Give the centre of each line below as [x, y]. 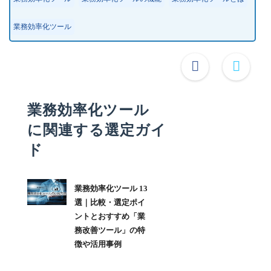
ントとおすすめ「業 [109, 216]
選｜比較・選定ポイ [109, 202]
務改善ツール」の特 [109, 230]
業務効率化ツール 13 [111, 188]
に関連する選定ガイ [97, 130]
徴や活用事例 [98, 244]
